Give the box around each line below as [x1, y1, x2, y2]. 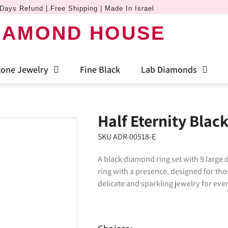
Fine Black [80, 64, 120, 75]
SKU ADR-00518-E [98, 131, 156, 142]
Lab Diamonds [141, 64, 197, 75]
